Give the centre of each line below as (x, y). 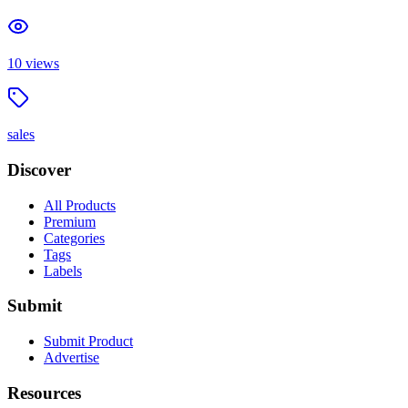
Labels (63, 270)
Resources (44, 393)
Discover (39, 169)
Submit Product (88, 341)
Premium (70, 221)
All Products (80, 205)
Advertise (71, 357)
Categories (74, 238)
